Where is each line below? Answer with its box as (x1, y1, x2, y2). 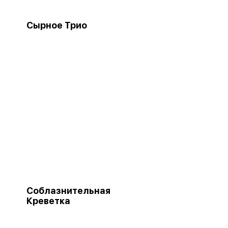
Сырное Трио (26, 19, 87, 31)
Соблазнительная (26, 185, 110, 196)
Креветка (26, 195, 70, 206)
